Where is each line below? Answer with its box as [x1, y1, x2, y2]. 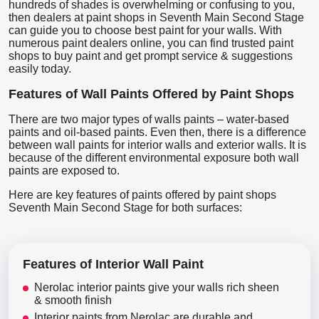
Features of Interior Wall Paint [23, 256, 204, 271]
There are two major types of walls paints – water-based [9, 113, 289, 125]
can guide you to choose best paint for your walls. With [9, 23, 282, 36]
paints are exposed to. [9, 164, 120, 177]
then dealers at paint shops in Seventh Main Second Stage [9, 11, 304, 23]
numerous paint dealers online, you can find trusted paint [9, 36, 293, 49]
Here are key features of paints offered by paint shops [9, 188, 276, 201]
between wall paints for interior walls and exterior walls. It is [9, 138, 306, 151]
